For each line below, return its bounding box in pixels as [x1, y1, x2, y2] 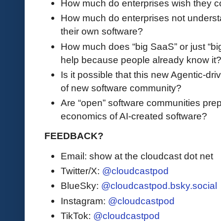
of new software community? [61, 82, 184, 93]
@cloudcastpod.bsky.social [101, 180, 217, 191]
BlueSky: [61, 180, 101, 191]
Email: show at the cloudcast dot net [61, 150, 213, 161]
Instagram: [61, 195, 108, 206]
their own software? [61, 26, 143, 37]
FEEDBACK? [44, 130, 104, 142]
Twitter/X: [61, 165, 102, 176]
